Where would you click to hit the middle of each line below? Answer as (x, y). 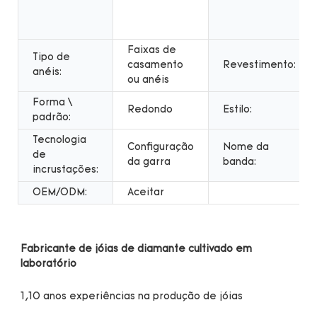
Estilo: (237, 110)
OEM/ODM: (60, 192)
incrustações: (65, 170)
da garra (149, 162)
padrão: (52, 117)
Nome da (246, 147)
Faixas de (152, 50)
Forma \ (52, 103)
